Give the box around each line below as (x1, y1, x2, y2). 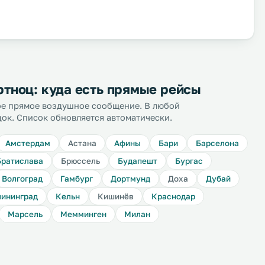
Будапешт (118, 156, 157, 166)
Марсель (8, 209, 43, 219)
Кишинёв (98, 192, 134, 201)
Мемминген (60, 209, 106, 219)
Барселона (196, 138, 239, 148)
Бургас (175, 156, 203, 166)
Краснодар (151, 192, 195, 201)
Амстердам (5, 138, 50, 148)
